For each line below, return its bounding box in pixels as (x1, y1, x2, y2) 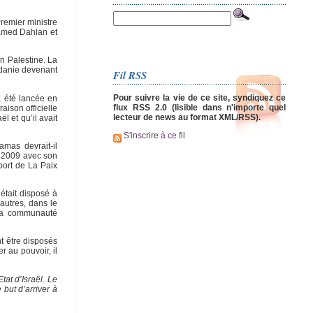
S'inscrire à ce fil (122, 131, 185, 141)
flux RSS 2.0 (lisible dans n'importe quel (113, 102, 286, 112)
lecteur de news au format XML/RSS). (113, 112, 261, 122)
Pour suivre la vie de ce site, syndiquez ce (113, 92, 286, 103)
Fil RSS (113, 67, 147, 82)
